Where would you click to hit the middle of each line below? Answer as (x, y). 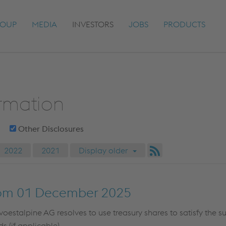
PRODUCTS (184, 24)
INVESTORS (93, 24)
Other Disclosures (50, 129)
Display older (103, 150)
